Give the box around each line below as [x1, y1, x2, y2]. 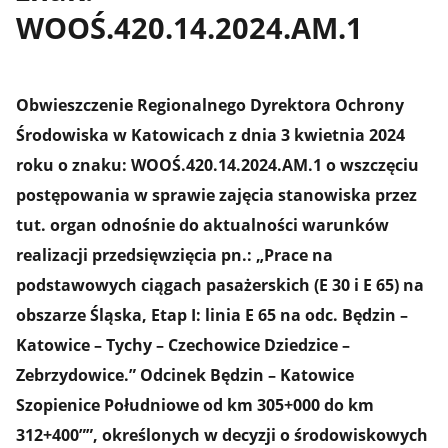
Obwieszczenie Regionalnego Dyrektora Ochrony [16, 94, 405, 117]
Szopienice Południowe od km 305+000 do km [16, 394, 375, 417]
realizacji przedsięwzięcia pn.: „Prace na [16, 244, 334, 267]
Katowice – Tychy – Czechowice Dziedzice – [16, 334, 351, 357]
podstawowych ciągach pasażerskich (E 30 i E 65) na [16, 274, 425, 297]
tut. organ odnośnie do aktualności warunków [16, 214, 390, 237]
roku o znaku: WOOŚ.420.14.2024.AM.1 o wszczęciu [16, 154, 420, 177]
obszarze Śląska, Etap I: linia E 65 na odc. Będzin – [16, 304, 409, 327]
